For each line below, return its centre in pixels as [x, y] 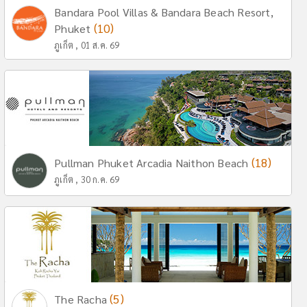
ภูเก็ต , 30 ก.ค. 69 [87, 179]
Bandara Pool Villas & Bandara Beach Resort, [164, 12]
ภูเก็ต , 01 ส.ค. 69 [87, 45]
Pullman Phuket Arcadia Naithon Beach [153, 163]
